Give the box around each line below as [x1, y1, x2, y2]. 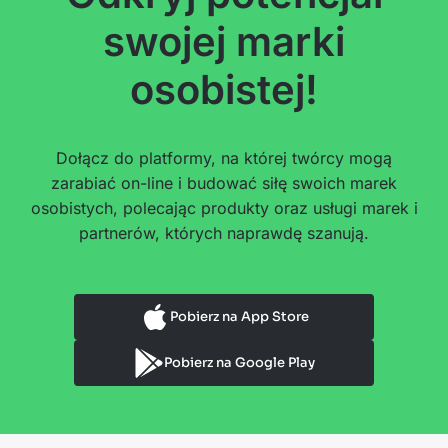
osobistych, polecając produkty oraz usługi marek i [30, 197, 418, 218]
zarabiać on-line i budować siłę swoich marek [51, 172, 397, 193]
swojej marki [103, 16, 345, 66]
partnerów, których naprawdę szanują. [79, 222, 369, 243]
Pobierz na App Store [169, 307, 309, 325]
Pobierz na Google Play [163, 353, 315, 371]
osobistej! [130, 64, 318, 114]
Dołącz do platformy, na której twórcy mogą [56, 147, 392, 168]
